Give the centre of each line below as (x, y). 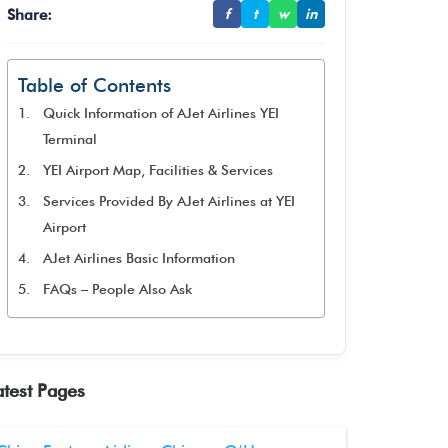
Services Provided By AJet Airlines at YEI (168, 201)
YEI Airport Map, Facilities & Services (157, 170)
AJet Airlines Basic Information (138, 258)
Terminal (69, 139)
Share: (29, 14)
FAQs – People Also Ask (117, 289)
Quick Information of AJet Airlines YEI (160, 113)
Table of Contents (94, 85)
